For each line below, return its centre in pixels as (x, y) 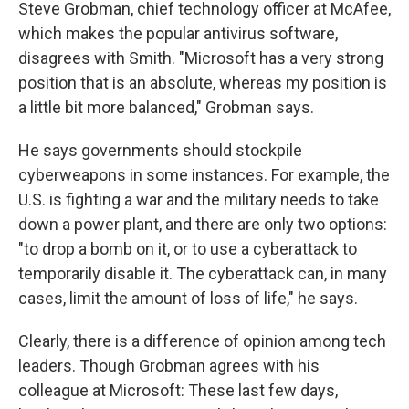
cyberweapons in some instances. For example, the (204, 175)
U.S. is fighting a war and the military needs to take (199, 200)
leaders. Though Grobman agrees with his (169, 366)
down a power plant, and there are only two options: (203, 225)
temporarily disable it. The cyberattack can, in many (203, 274)
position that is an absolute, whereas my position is (203, 83)
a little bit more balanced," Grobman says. (166, 108)
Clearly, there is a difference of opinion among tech (202, 341)
